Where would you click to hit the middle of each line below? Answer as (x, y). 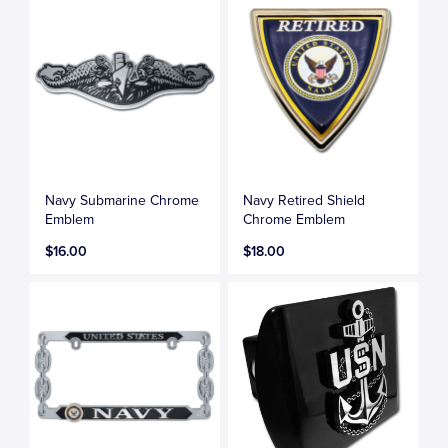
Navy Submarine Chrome (122, 200)
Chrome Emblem (294, 219)
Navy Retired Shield (304, 200)
